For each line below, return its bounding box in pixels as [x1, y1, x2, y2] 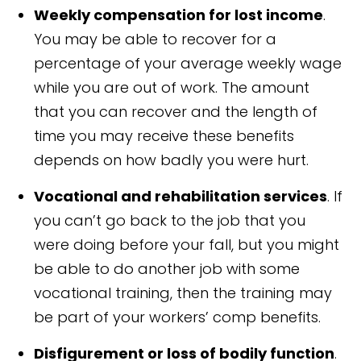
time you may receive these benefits [34, 126, 295, 147]
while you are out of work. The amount [34, 77, 310, 98]
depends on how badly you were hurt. [34, 150, 309, 171]
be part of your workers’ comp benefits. [34, 307, 322, 328]
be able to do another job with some [34, 259, 301, 280]
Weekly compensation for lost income [34, 5, 324, 26]
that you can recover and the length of [34, 102, 318, 122]
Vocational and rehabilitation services [34, 186, 328, 207]
